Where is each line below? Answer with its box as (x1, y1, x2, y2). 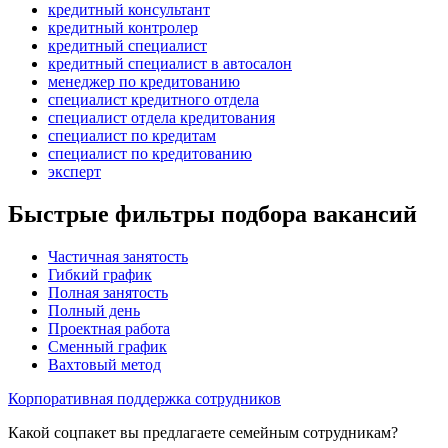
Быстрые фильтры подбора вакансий (8, 200, 417, 227)
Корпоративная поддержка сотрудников (8, 389, 281, 407)
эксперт (48, 162, 101, 180)
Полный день (48, 301, 140, 319)
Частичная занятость (48, 247, 188, 265)
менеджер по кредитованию (48, 72, 240, 90)
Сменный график (48, 337, 167, 355)
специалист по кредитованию (48, 144, 252, 162)
